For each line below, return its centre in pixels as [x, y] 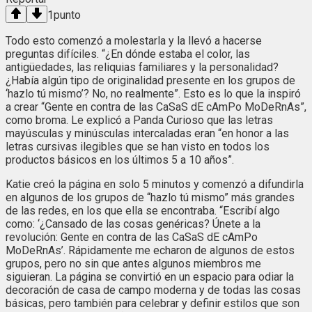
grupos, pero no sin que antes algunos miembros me [133, 264]
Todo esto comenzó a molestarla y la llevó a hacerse [134, 41]
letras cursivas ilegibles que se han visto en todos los [138, 147]
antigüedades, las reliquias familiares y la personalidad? [142, 68]
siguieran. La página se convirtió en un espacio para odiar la [150, 277]
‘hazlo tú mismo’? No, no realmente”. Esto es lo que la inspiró [153, 94]
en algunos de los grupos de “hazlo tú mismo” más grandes [150, 198]
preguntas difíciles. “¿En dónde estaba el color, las [128, 54]
